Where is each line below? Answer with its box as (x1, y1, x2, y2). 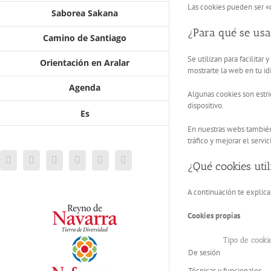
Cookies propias (188, 211, 240, 221)
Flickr (126, 154, 148, 165)
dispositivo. (188, 100, 224, 111)
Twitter (34, 154, 61, 165)
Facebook (11, 154, 48, 165)
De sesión (188, 247, 220, 258)
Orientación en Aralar (40, 57, 129, 68)
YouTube (80, 154, 115, 165)
